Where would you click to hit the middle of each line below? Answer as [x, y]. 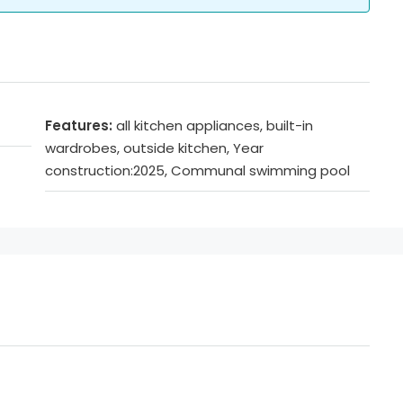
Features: [79, 126]
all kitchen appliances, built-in [215, 126]
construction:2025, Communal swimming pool [197, 171]
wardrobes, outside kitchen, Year [154, 148]
